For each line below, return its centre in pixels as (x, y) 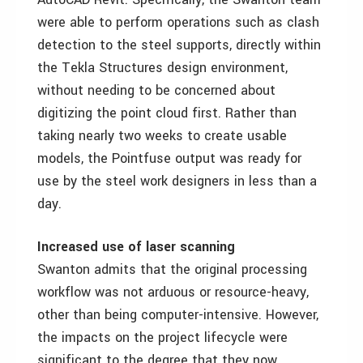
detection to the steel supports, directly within (179, 45)
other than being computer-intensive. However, (178, 315)
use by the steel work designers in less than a (177, 181)
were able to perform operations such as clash (178, 22)
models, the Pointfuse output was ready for (169, 158)
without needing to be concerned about (156, 90)
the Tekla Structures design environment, (162, 68)
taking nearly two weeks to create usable (162, 136)
